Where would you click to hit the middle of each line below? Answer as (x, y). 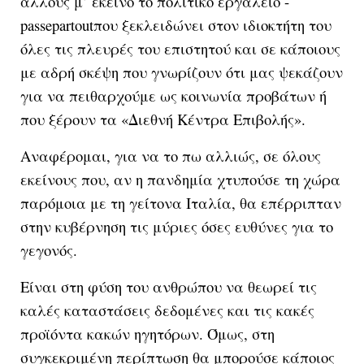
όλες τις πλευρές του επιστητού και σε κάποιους (180, 48)
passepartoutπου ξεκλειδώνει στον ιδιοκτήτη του (176, 24)
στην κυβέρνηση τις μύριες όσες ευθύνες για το (177, 226)
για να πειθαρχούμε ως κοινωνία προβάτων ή (173, 95)
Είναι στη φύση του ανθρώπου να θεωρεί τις (169, 286)
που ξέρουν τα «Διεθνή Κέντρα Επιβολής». (163, 119)
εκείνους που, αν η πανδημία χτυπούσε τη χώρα (180, 179)
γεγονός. (49, 249)
